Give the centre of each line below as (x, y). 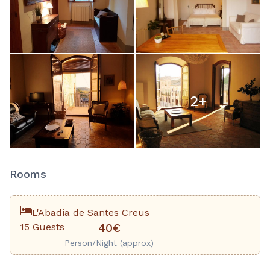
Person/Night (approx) (109, 243)
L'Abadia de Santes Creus (91, 213)
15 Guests (42, 227)
